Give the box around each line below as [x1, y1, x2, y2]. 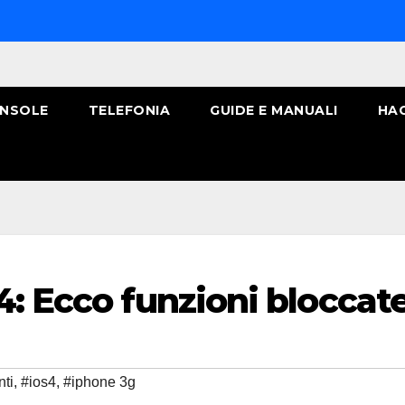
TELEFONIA [88, 102, 170, 118]
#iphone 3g [63, 374, 136, 391]
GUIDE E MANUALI [210, 102, 338, 118]
